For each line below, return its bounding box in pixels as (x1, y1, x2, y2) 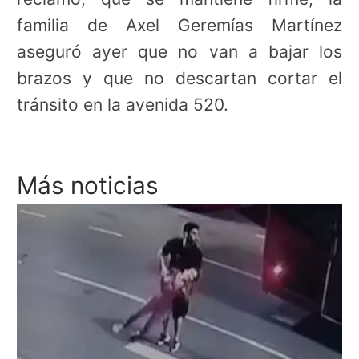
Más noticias (17, 170, 159, 200)
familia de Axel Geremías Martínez (17, 15, 342, 36)
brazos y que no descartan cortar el (17, 68, 342, 89)
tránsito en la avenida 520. (17, 95, 228, 115)
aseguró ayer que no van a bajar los (17, 42, 342, 63)
